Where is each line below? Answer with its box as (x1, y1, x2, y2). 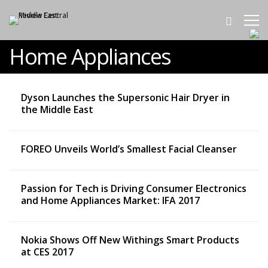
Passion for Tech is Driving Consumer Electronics (21, 182, 246, 195)
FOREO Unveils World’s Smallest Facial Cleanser (21, 142, 237, 156)
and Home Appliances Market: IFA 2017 (21, 194, 200, 207)
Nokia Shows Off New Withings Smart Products (21, 233, 239, 246)
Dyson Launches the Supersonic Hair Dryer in (21, 91, 230, 104)
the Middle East (21, 103, 93, 116)
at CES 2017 (21, 245, 74, 258)
